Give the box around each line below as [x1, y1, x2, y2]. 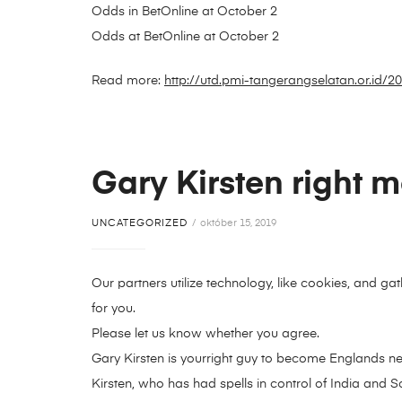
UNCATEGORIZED [92, 218, 188, 229]
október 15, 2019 [200, 218, 276, 229]
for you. [92, 302, 135, 316]
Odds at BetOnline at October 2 [92, 31, 279, 44]
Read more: [92, 74, 164, 88]
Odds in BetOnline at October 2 [92, 5, 277, 19]
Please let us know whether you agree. [92, 328, 319, 341]
